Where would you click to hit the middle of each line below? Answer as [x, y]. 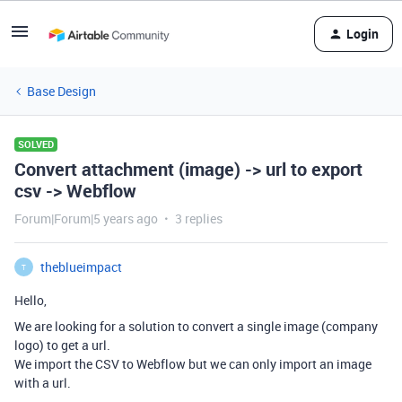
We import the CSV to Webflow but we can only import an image [193, 364]
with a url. [43, 383]
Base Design [61, 91]
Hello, [31, 300]
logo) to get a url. [62, 345]
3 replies [199, 218]
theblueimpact [81, 267]
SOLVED [36, 144]
